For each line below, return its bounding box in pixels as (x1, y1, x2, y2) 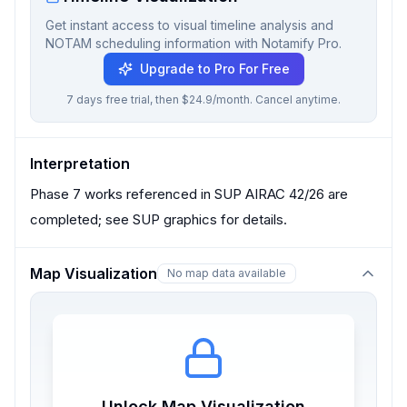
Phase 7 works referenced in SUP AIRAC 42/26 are (30, 185, 348, 203)
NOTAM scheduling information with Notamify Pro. (45, 35, 342, 51)
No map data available (167, 266, 286, 280)
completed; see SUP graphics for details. (30, 211, 287, 228)
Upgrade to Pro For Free (139, 61, 290, 76)
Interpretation (30, 154, 130, 173)
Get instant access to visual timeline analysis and (45, 17, 333, 33)
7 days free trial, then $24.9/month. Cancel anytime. (66, 93, 341, 106)
